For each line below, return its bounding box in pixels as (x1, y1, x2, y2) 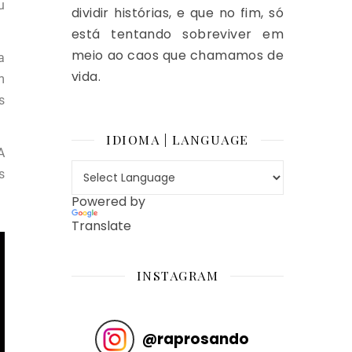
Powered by (71, 192, 145, 211)
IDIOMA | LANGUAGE (106, 131, 249, 148)
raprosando (157, 328, 249, 349)
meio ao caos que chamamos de (71, 46, 284, 64)
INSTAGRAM (136, 266, 219, 284)
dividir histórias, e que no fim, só (71, 4, 284, 22)
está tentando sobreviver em (71, 25, 284, 43)
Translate (71, 216, 131, 235)
